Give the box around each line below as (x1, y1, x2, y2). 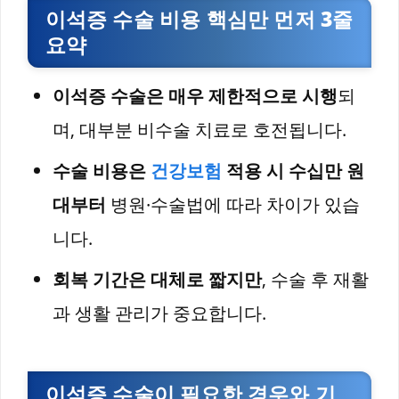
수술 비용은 (53, 159, 151, 183)
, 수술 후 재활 (262, 267, 369, 292)
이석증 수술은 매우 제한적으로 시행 (53, 84, 338, 109)
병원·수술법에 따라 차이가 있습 (106, 192, 360, 217)
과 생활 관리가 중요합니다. (53, 301, 266, 326)
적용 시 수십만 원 (222, 159, 364, 183)
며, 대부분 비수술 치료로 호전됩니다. (53, 118, 346, 142)
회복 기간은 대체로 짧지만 (53, 267, 262, 292)
